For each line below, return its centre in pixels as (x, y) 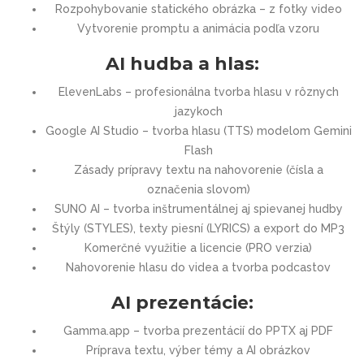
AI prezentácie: (182, 302)
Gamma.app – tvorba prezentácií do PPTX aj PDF (198, 330)
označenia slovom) (198, 189)
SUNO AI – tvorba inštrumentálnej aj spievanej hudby (198, 208)
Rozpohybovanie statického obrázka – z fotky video (198, 9)
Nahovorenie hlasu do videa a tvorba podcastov (198, 267)
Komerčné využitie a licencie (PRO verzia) (198, 247)
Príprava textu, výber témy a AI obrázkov (198, 350)
